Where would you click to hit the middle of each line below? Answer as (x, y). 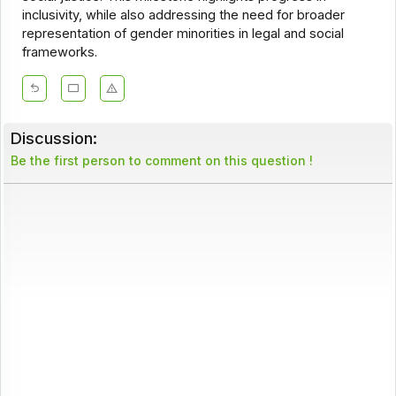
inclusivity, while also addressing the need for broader (183, 15)
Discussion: (53, 138)
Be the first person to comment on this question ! (161, 161)
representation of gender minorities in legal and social (183, 34)
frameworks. (59, 53)
